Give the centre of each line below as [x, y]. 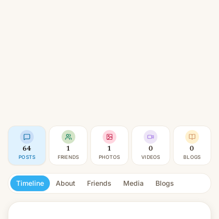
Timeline [30, 183]
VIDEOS [151, 157]
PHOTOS [109, 157]
